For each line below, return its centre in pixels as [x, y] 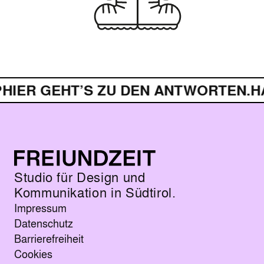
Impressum [40, 207]
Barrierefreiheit [49, 238]
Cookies [33, 253]
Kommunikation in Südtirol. [95, 192]
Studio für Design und [80, 176]
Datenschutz [44, 222]
